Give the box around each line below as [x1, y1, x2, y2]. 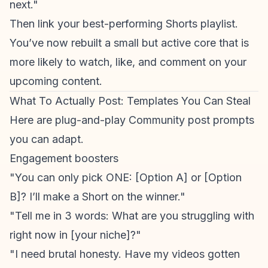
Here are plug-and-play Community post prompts [10, 114, 254, 126]
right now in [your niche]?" [10, 229, 141, 241]
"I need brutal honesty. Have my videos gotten [10, 248, 240, 260]
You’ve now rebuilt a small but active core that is [10, 36, 249, 49]
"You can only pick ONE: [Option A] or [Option [10, 171, 242, 184]
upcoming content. [10, 75, 102, 87]
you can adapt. [10, 133, 84, 145]
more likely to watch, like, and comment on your [10, 56, 246, 68]
